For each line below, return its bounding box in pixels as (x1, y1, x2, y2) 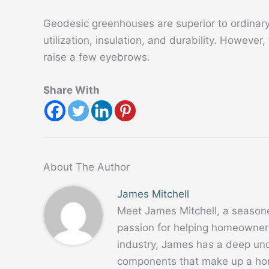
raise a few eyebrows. (43, 50, 150, 63)
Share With (43, 83, 100, 96)
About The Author (43, 161, 130, 174)
